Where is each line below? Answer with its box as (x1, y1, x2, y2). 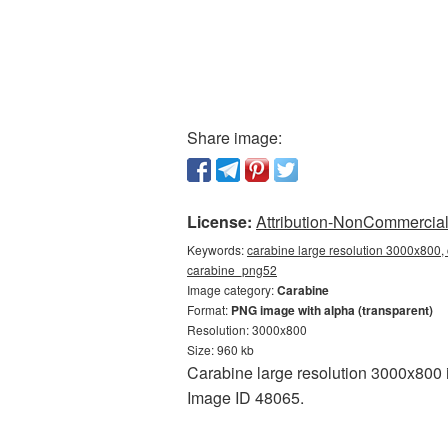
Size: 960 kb (187, 341, 254, 358)
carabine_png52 (187, 261, 277, 278)
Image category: (187, 281, 277, 298)
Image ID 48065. (187, 386, 304, 409)
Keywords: (187, 241, 247, 258)
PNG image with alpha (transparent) (231, 301, 433, 319)
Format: (187, 301, 231, 318)
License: (187, 210, 252, 233)
